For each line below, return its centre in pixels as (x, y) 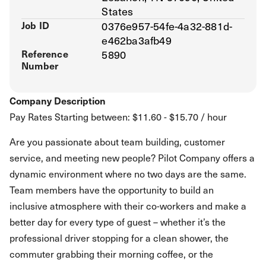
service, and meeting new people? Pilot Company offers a (132, 157)
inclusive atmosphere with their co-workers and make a (128, 205)
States (118, 11)
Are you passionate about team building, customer (117, 141)
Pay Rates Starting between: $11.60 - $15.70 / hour (118, 116)
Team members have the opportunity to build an (112, 189)
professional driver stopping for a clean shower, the (119, 237)
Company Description (58, 100)
